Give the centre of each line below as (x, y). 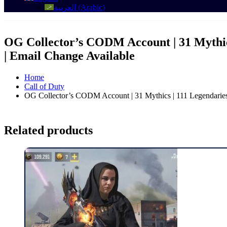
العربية (65, 7)
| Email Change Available (69, 56)
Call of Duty (44, 87)
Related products (48, 130)
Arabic (91, 7)
